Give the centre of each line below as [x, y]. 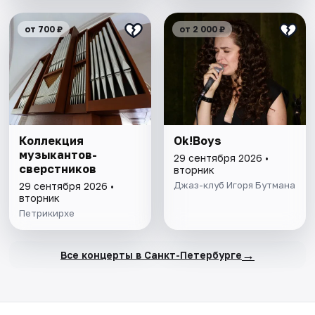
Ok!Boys [197, 141]
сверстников [58, 169]
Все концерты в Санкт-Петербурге [151, 255]
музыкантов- [58, 155]
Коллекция [52, 141]
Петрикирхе [47, 213]
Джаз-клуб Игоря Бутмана [234, 185]
